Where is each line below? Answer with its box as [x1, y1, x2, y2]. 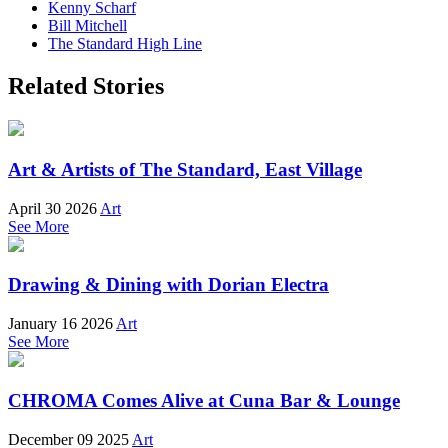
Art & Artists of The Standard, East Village [8, 158, 362, 180]
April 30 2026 [8, 199, 97, 217]
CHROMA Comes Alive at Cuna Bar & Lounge [8, 389, 400, 411]
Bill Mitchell [48, 17, 127, 35]
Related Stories [8, 73, 164, 100]
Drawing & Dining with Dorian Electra [8, 274, 329, 296]
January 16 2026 [8, 315, 113, 333]
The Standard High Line [48, 35, 202, 53]
